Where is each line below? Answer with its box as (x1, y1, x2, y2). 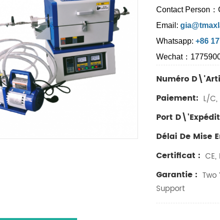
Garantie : (156, 168, 198, 181)
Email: (156, 21, 179, 29)
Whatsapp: (156, 37, 196, 45)
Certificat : (156, 149, 201, 162)
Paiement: (156, 92, 199, 105)
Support (156, 183, 185, 195)
